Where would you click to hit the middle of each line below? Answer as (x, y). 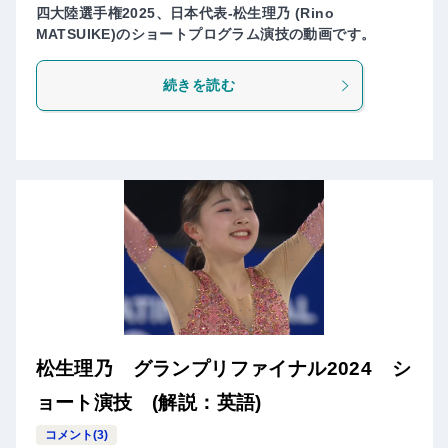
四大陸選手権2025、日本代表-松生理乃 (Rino (184, 13)
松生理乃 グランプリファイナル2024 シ (223, 369)
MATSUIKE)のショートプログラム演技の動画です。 (205, 34)
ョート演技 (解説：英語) (148, 403)
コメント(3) (76, 435)
